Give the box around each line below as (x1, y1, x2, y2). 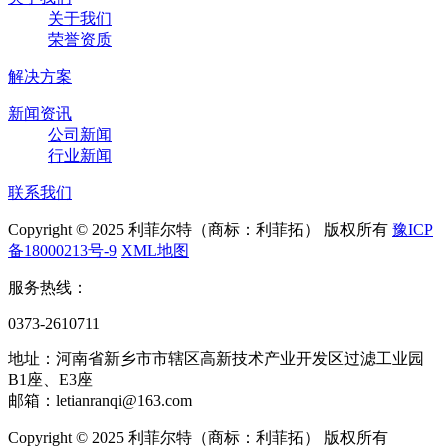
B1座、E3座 (8, 370, 93, 388)
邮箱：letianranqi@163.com (8, 391, 192, 409)
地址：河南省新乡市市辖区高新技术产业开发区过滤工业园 (8, 349, 424, 367)
